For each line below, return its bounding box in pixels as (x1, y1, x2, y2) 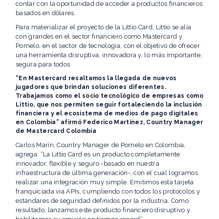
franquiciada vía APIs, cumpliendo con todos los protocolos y (16, 187, 200, 195)
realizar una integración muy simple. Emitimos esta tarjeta (16, 178, 194, 186)
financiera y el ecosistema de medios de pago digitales (16, 109, 198, 117)
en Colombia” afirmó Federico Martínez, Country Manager (16, 118, 203, 126)
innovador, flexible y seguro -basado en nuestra (16, 159, 160, 167)
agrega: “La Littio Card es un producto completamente (16, 150, 180, 158)
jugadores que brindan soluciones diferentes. (16, 83, 167, 90)
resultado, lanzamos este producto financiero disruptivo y (16, 206, 191, 214)
